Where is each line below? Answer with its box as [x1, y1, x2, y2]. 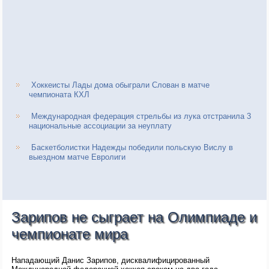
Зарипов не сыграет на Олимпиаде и [11, 209, 258, 226]
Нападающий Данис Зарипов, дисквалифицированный [11, 256, 210, 265]
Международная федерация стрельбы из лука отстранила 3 [31, 112, 252, 121]
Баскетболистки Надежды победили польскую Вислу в [31, 143, 234, 153]
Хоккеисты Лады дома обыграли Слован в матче [31, 80, 210, 90]
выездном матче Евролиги [29, 153, 126, 162]
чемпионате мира [11, 226, 128, 243]
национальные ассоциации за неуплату [29, 121, 172, 131]
